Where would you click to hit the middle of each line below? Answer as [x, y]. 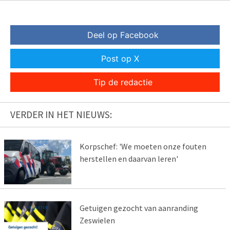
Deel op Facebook [123, 35]
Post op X [120, 59]
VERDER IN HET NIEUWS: [61, 115]
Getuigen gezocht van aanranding [139, 208]
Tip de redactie [123, 82]
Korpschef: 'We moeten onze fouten [143, 147]
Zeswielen [97, 221]
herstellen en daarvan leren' [129, 159]
